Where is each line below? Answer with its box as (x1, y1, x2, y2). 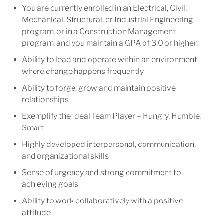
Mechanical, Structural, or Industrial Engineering (21, 15, 193, 25)
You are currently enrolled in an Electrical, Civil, (21, 3, 187, 13)
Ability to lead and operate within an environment (21, 55, 197, 65)
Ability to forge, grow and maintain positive (21, 83, 176, 93)
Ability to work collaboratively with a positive (21, 196, 183, 206)
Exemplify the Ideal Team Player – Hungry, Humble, (21, 111, 201, 121)
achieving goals (21, 180, 80, 189)
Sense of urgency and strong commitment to (21, 168, 181, 178)
